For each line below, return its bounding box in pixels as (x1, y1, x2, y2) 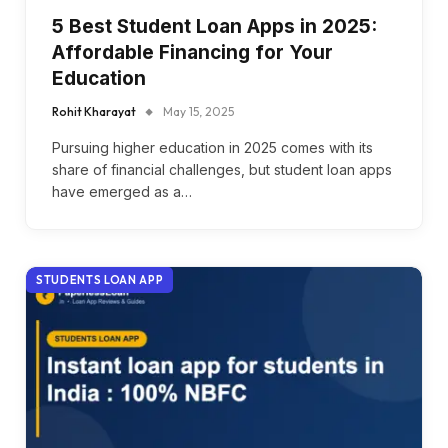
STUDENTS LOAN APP (36, 272, 164, 287)
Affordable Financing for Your (52, 40, 333, 64)
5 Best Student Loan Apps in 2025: (52, 14, 377, 38)
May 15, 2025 (163, 103, 234, 119)
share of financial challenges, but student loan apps (52, 160, 392, 178)
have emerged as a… (52, 182, 192, 200)
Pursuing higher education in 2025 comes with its (52, 138, 373, 156)
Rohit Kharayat (52, 103, 136, 119)
